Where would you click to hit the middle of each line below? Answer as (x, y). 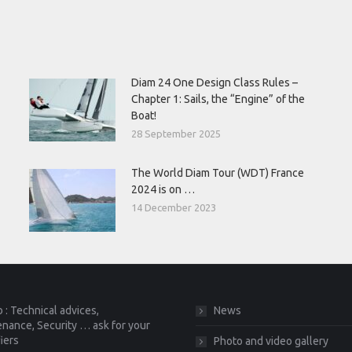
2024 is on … (163, 189)
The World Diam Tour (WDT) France (217, 173)
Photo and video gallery (271, 341)
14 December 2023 (173, 207)
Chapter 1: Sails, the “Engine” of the (218, 99)
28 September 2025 (176, 134)
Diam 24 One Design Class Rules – (214, 82)
